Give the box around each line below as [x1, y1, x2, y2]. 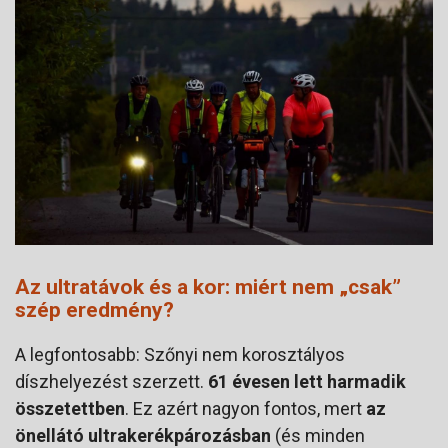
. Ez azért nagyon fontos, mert [125, 398, 366, 420]
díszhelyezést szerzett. [15, 371, 208, 393]
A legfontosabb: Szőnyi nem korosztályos [15, 344, 345, 366]
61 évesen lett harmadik [208, 371, 406, 393]
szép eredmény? [15, 298, 174, 323]
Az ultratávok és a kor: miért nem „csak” [15, 275, 401, 300]
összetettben [15, 398, 125, 420]
